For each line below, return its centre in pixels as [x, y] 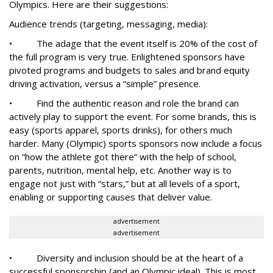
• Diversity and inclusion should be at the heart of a [126, 258]
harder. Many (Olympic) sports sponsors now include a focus [136, 143]
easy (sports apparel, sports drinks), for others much [121, 130]
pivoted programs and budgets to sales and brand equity [129, 70]
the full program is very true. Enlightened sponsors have [127, 57]
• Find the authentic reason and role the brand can [124, 103]
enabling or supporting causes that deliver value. [111, 197]
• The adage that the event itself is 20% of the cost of [133, 43]
